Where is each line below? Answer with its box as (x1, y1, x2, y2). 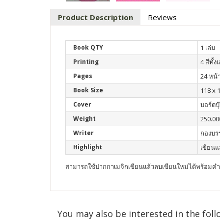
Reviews (148, 12, 177, 22)
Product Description (58, 12, 133, 22)
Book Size (73, 86, 103, 94)
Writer (73, 129, 94, 137)
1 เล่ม (200, 43, 216, 52)
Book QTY (73, 43, 103, 52)
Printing (73, 57, 99, 66)
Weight (73, 114, 96, 123)
